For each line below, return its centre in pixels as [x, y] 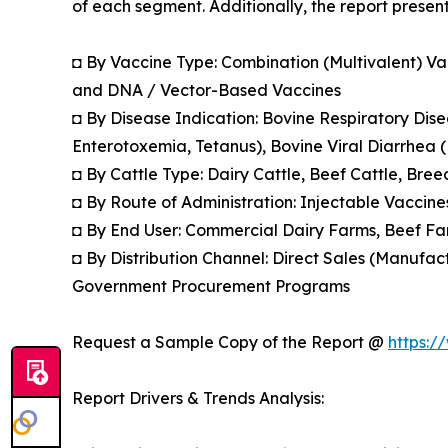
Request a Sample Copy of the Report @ [230, 342]
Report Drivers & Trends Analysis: [198, 398]
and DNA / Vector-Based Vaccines [206, 90]
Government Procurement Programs [211, 286]
